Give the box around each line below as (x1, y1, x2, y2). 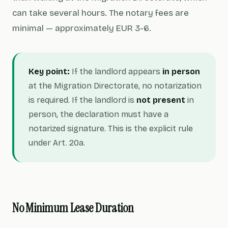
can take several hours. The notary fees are (12, 8, 189, 18)
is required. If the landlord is (28, 95, 136, 105)
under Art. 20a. (28, 138, 85, 148)
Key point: (28, 67, 70, 76)
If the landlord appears (70, 67, 162, 76)
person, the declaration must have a (28, 109, 168, 119)
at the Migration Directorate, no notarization (28, 81, 202, 91)
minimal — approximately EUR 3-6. (12, 23, 151, 34)
